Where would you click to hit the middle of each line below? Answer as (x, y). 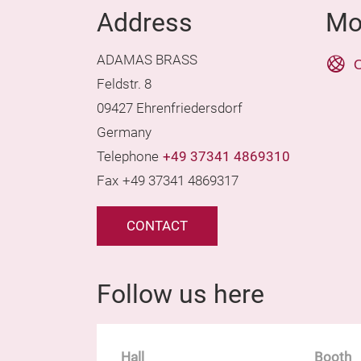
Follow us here (180, 294)
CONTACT (157, 226)
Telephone (128, 157)
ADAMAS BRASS (147, 60)
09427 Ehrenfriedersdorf (170, 108)
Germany (124, 133)
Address (145, 23)
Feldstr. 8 (124, 84)
